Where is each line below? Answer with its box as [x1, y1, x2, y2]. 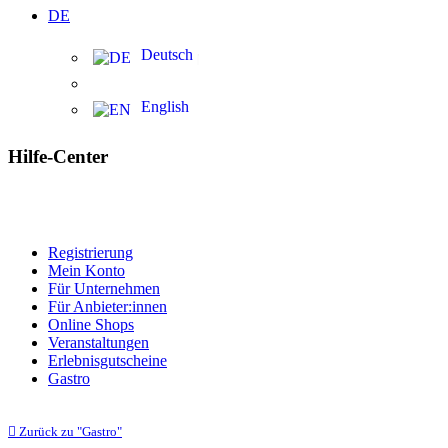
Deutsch [141, 46, 193, 64]
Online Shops [48, 315, 134, 333]
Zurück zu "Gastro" [16, 423, 122, 439]
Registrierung [48, 243, 133, 261]
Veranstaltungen [48, 333, 149, 351]
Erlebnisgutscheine [48, 351, 167, 369]
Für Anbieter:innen [48, 297, 167, 315]
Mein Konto [48, 261, 125, 279]
